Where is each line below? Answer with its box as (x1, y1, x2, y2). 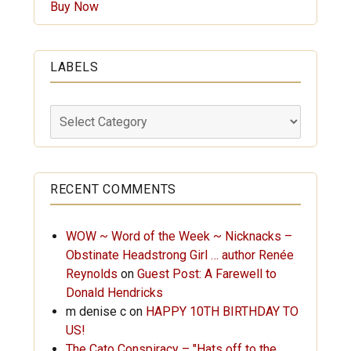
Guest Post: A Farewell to (136, 266, 277, 281)
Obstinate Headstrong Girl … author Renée (65, 247, 294, 262)
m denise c (65, 303, 126, 319)
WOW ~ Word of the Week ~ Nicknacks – (65, 228, 292, 244)
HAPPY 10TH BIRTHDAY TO (145, 303, 299, 319)
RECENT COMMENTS (49, 181, 177, 197)
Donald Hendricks (65, 284, 163, 300)
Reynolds (65, 266, 118, 281)
